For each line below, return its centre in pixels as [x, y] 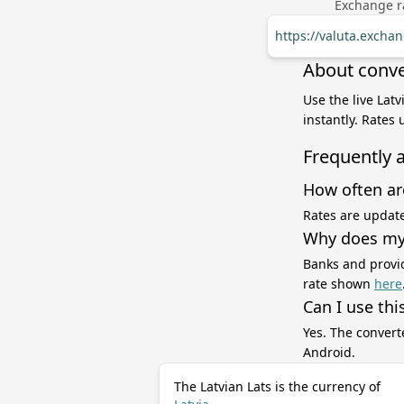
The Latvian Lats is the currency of [277, 386]
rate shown [339, 284]
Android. [329, 352]
